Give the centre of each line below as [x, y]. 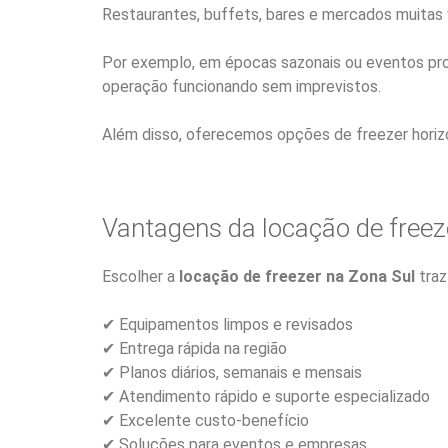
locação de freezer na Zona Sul [297, 276]
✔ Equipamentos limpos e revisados [227, 324]
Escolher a [140, 276]
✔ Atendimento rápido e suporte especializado [266, 396]
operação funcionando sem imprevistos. [241, 86]
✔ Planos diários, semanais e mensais [232, 372]
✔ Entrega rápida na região [194, 348]
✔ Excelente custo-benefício [205, 420]
